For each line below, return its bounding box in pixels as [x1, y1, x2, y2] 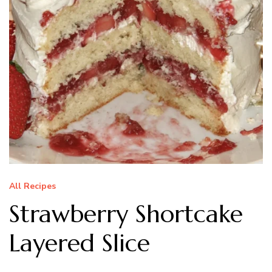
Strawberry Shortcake [9, 198, 243, 229]
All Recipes [9, 180, 56, 192]
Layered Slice [9, 227, 150, 258]
